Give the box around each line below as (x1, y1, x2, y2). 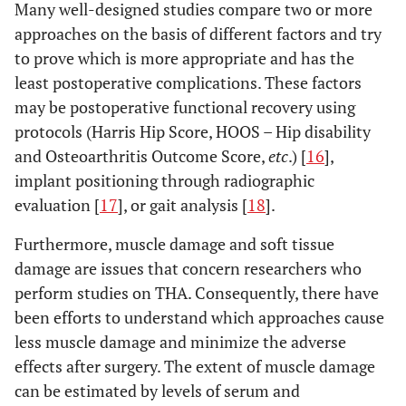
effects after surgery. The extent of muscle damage (14, 355, 375, 377)
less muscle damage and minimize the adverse (14, 331, 346, 353)
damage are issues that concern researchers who (14, 257, 362, 279)
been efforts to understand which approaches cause (14, 306, 384, 328)
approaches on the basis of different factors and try (14, 23, 382, 44)
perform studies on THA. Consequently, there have (14, 282, 379, 304)
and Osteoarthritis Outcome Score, (14, 145, 268, 167)
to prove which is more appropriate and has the (14, 47, 354, 69)
